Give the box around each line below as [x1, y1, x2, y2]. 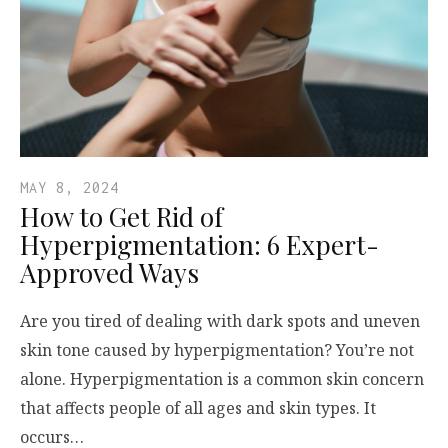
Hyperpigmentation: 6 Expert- [20, 226, 379, 262]
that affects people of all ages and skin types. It [20, 396, 376, 419]
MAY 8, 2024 [20, 178, 119, 196]
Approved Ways [20, 254, 199, 290]
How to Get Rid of [20, 198, 223, 234]
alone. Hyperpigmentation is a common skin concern [20, 367, 424, 390]
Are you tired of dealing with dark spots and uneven [20, 309, 420, 332]
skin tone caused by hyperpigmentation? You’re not [20, 338, 414, 361]
